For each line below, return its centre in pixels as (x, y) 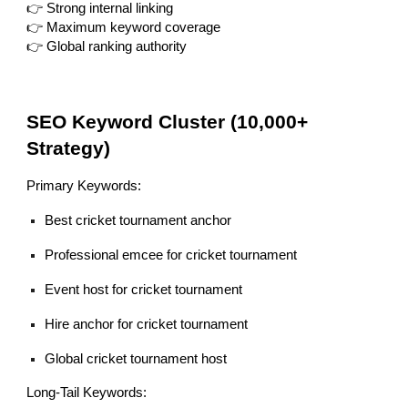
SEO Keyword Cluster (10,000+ (168, 122)
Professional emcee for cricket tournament (171, 255)
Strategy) (69, 149)
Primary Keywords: (84, 186)
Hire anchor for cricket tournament (147, 325)
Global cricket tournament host (136, 359)
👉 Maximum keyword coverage (124, 28)
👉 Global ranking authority (107, 47)
